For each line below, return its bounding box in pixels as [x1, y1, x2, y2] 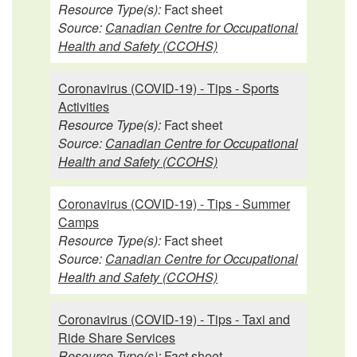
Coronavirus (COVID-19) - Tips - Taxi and [58, 309, 290, 328]
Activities [58, 96, 109, 116]
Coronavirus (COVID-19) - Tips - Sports [58, 78, 279, 97]
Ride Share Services [58, 328, 175, 347]
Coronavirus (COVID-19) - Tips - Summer [58, 194, 290, 213]
